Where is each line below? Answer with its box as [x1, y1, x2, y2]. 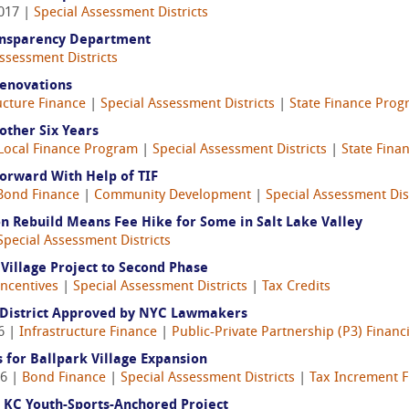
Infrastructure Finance [19, 326, 157, 340]
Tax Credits [262, 280, 330, 294]
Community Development [94, 189, 251, 203]
